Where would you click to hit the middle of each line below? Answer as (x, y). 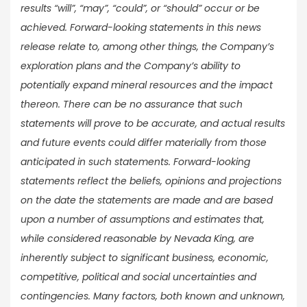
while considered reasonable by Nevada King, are (137, 238)
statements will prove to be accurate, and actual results (153, 123)
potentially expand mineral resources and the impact (147, 85)
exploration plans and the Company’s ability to (131, 65)
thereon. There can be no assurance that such (132, 104)
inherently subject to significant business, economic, (145, 257)
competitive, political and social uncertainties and (138, 277)
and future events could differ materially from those (144, 142)
